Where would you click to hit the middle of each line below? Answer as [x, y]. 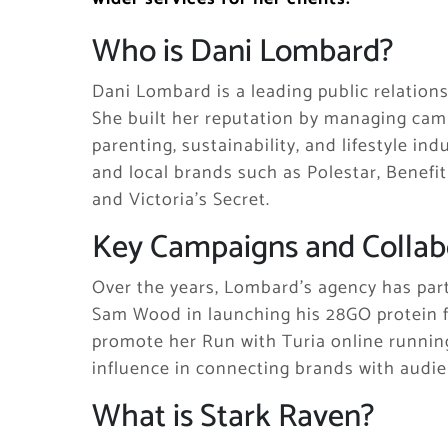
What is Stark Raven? [233, 417]
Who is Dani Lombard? [242, 52]
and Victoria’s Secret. [181, 200]
